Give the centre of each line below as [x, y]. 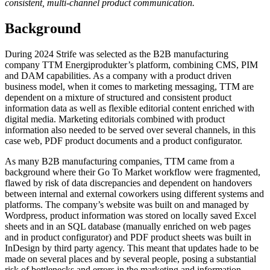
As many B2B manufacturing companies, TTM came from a [120, 161]
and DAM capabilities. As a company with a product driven [118, 75]
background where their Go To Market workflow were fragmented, [133, 172]
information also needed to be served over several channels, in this [130, 130]
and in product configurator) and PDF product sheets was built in [128, 237]
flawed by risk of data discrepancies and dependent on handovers [128, 183]
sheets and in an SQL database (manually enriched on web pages [128, 226]
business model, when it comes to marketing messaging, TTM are [129, 86]
